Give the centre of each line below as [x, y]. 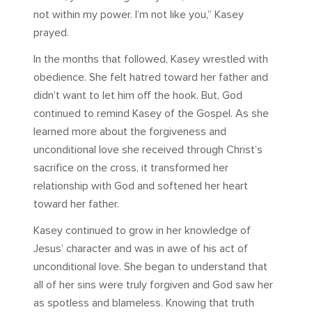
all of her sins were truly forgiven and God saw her [153, 284]
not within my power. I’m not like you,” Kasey [139, 14]
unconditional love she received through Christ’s [148, 149]
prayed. [51, 32]
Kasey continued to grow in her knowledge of [142, 230]
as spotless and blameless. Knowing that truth [144, 303]
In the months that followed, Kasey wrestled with [151, 59]
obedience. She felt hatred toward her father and [151, 77]
